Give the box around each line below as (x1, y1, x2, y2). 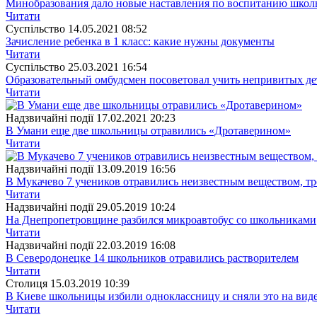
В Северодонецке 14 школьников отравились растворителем (6, 251, 299, 264)
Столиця (6, 277, 47, 289)
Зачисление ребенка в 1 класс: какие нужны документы (6, 35, 275, 47)
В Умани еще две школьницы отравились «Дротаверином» (6, 124, 291, 137)
